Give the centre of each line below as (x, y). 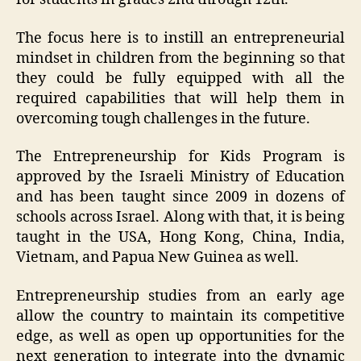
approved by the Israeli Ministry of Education (180, 177)
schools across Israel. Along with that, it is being (180, 218)
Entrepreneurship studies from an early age (180, 296)
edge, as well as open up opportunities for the (180, 336)
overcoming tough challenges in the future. (163, 118)
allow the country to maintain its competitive (180, 316)
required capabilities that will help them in (180, 98)
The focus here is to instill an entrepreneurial (180, 38)
